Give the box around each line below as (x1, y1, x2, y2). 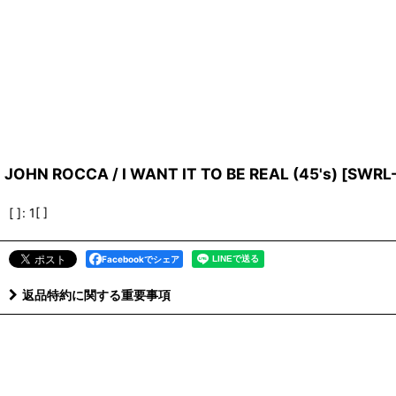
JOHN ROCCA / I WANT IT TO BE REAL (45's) (4, 164, 338, 183)
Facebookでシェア (102, 254, 179, 264)
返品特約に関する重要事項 (22, 287, 171, 302)
